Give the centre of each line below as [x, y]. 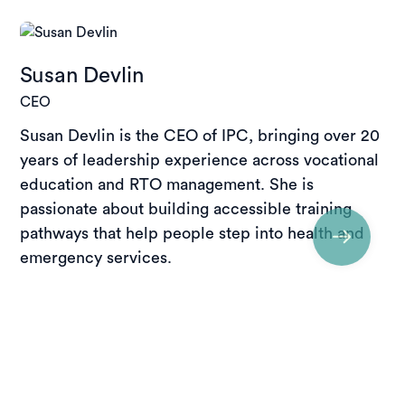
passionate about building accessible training [186, 208]
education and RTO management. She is [167, 184]
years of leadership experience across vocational [200, 160]
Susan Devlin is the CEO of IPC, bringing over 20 [200, 135]
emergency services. [96, 257]
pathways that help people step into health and [193, 233]
